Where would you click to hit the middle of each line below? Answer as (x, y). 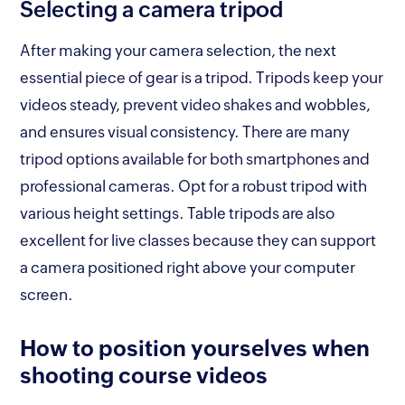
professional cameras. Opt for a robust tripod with (194, 186)
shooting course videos (144, 375)
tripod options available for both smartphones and (195, 159)
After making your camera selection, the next (179, 50)
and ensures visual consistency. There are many (185, 132)
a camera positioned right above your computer (188, 267)
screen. (47, 294)
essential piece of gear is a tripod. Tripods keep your (202, 77)
